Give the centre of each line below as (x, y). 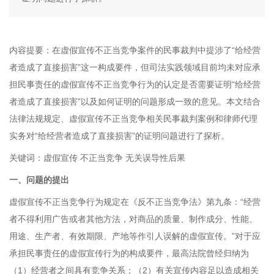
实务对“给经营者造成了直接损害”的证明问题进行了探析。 (119, 136)
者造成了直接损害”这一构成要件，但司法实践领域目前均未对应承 (135, 67)
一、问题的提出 (39, 180)
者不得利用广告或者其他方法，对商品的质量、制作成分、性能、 (133, 219)
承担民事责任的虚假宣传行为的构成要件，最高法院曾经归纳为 (129, 253)
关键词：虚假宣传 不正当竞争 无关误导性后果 (97, 158)
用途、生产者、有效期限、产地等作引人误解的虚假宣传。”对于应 (135, 236)
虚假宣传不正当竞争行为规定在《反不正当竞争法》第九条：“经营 (135, 202)
